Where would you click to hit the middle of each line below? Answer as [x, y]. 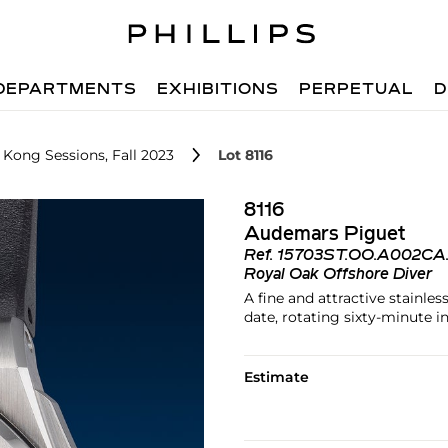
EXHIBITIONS [218, 90]
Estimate [276, 377]
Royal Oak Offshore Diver [337, 275]
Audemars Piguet [324, 235]
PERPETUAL [357, 90]
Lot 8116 [245, 155]
